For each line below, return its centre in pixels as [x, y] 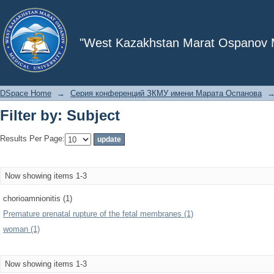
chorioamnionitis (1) [38, 198]
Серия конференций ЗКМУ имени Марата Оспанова [166, 93]
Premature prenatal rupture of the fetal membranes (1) [98, 214]
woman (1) [21, 229]
